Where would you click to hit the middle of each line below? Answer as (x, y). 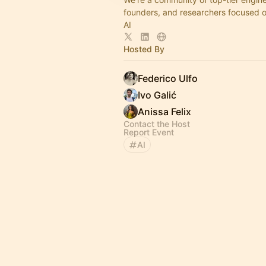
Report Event (149, 132)
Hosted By (144, 49)
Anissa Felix (164, 112)
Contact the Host (157, 124)
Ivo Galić (157, 95)
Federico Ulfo (168, 78)
